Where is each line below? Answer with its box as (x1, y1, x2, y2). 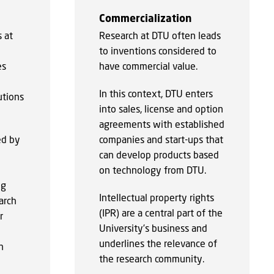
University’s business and (98, 221, 207, 234)
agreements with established (98, 117, 224, 130)
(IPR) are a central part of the (98, 206, 223, 218)
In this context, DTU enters (98, 87, 213, 99)
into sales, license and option (98, 102, 223, 114)
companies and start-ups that (98, 133, 223, 145)
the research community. (98, 252, 204, 264)
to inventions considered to (98, 44, 217, 56)
